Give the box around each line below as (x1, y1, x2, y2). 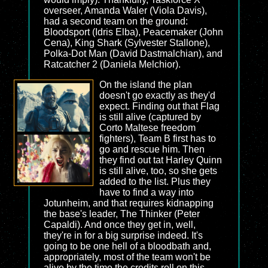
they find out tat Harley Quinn (99, 155, 222, 165)
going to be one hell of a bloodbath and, (44, 241, 211, 251)
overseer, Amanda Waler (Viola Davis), (44, 5, 207, 16)
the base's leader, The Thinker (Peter (44, 209, 200, 219)
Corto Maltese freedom (99, 123, 196, 133)
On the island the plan (99, 80, 192, 90)
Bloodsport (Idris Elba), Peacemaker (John (44, 27, 223, 37)
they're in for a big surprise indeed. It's (44, 230, 203, 240)
